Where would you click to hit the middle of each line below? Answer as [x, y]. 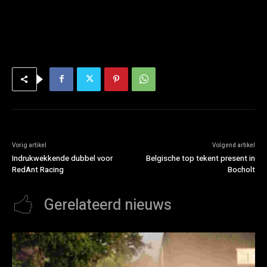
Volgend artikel [233, 145]
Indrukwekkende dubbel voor [62, 158]
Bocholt [241, 169]
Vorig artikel [29, 145]
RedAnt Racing [38, 169]
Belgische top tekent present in [200, 158]
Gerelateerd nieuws [108, 205]
